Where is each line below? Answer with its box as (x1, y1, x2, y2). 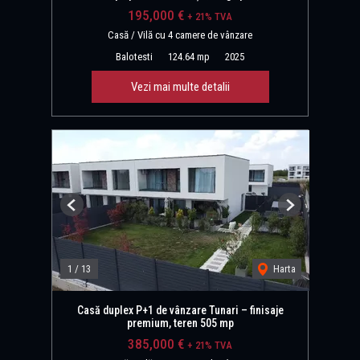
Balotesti (116, 51, 153, 63)
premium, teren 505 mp (126, 317, 234, 330)
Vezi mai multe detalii (130, 80, 230, 95)
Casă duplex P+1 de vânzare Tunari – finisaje (76, 304, 284, 317)
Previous (71, 205, 108, 218)
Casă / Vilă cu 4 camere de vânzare (108, 29, 252, 42)
